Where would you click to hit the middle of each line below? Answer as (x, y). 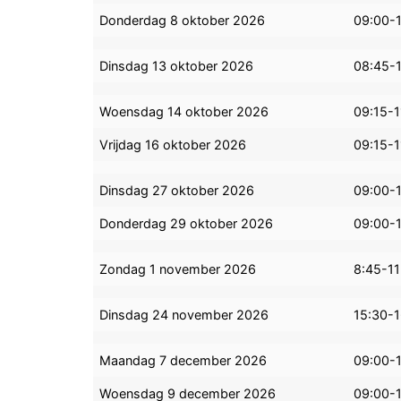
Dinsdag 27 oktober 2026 (177, 191)
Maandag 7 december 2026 (183, 361)
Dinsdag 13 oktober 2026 (177, 66)
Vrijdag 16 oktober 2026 (173, 145)
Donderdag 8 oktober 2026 (183, 21)
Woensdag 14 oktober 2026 (184, 112)
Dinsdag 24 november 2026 (184, 315)
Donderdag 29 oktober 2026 (187, 224)
